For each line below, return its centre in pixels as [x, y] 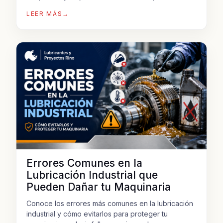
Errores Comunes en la [84, 163]
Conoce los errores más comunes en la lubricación [110, 203]
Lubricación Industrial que [92, 175]
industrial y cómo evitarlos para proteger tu [97, 214]
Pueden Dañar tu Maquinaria [99, 187]
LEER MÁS [45, 13]
